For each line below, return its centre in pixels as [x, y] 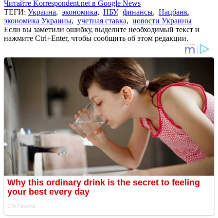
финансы [138, 12]
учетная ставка [102, 20]
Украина [42, 12]
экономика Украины [38, 20]
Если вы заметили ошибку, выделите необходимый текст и [102, 29]
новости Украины [162, 20]
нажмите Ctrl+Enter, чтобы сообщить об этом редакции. [96, 38]
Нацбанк [173, 12]
